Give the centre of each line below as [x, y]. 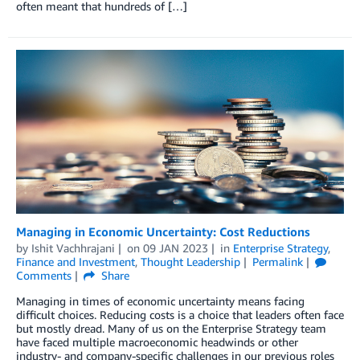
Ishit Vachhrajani [73, 247]
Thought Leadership [190, 261]
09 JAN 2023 [175, 247]
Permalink [277, 261]
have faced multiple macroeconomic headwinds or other [157, 342]
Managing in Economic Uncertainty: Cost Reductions [163, 231]
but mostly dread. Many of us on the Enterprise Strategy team [171, 328]
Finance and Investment [76, 261]
